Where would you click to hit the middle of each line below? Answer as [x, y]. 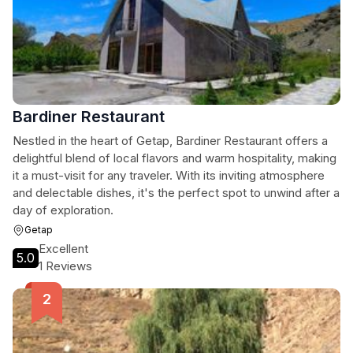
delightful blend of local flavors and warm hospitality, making [175, 158]
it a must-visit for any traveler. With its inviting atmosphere [169, 175]
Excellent [63, 249]
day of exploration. [63, 210]
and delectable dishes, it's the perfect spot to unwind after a [176, 193]
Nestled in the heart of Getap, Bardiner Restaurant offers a [170, 141]
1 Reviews [65, 266]
